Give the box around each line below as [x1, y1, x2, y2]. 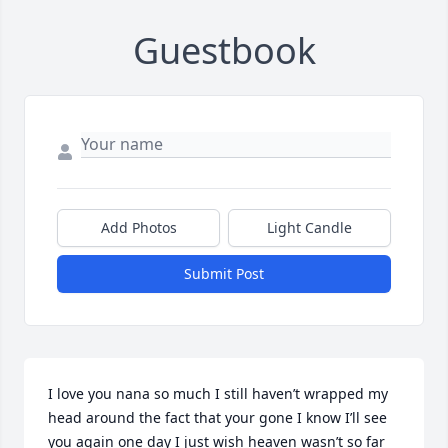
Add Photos [100, 218, 177, 238]
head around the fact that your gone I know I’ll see [48, 408, 387, 428]
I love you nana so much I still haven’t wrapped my [48, 384, 388, 404]
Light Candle [267, 218, 352, 238]
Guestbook [132, 26, 316, 76]
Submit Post [184, 264, 264, 284]
